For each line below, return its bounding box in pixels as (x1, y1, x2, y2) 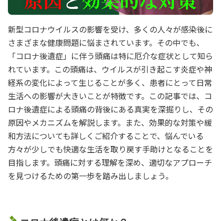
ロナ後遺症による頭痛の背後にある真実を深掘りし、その (8, 103, 213, 115)
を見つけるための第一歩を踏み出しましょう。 (8, 169, 173, 182)
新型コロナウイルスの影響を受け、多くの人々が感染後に (8, 23, 213, 35)
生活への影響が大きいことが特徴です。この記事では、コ (8, 89, 212, 102)
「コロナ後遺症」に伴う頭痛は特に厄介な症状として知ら (8, 49, 213, 62)
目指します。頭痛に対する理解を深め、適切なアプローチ (8, 156, 212, 168)
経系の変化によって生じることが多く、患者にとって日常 (8, 76, 212, 88)
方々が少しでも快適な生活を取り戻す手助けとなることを (8, 143, 213, 155)
